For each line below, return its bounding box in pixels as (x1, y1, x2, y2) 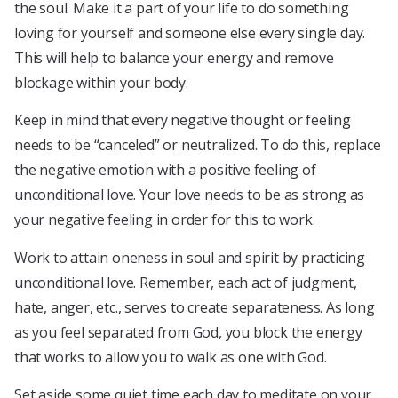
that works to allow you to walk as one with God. (14, 346, 327, 367)
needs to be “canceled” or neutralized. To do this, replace (14, 135, 381, 155)
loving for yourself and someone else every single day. (14, 22, 366, 43)
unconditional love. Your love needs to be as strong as (14, 185, 365, 205)
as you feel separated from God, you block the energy (14, 322, 362, 342)
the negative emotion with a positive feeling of (14, 160, 316, 180)
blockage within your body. (14, 72, 188, 92)
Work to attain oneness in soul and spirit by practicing (14, 247, 365, 267)
